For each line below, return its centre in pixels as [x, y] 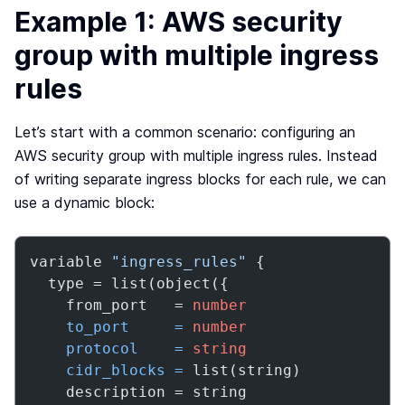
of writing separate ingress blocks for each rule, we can [200, 179]
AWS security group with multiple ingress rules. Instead [196, 155]
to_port [98, 327]
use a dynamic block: [85, 202]
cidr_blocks [116, 370]
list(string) [242, 370]
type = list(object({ [129, 283]
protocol [102, 348]
